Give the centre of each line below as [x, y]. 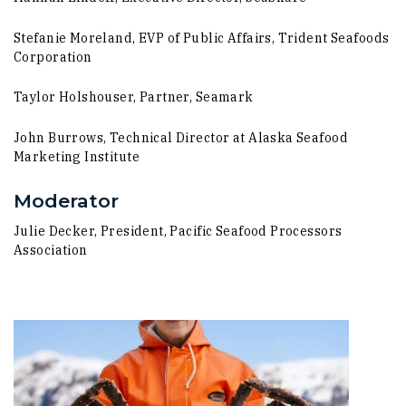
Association [51, 251]
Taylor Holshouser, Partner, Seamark [134, 97]
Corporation [53, 57]
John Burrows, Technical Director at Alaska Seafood [181, 138]
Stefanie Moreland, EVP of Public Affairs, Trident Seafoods [202, 38]
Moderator [66, 200]
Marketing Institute [77, 157]
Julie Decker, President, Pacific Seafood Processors [178, 232]
